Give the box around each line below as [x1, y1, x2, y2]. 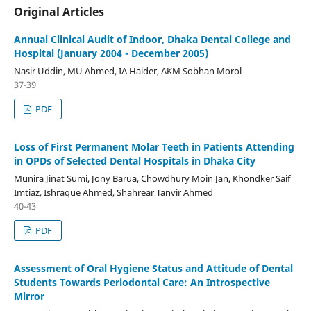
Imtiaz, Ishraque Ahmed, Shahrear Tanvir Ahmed [13, 186, 213, 199]
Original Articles [13, 4, 104, 20]
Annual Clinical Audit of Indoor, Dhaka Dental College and [13, 33, 291, 47]
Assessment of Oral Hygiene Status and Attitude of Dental [13, 262, 293, 276]
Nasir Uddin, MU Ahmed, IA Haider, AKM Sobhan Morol [13, 65, 242, 78]
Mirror [13, 289, 44, 303]
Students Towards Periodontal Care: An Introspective [13, 276, 270, 289]
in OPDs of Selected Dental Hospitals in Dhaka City [13, 154, 255, 168]
